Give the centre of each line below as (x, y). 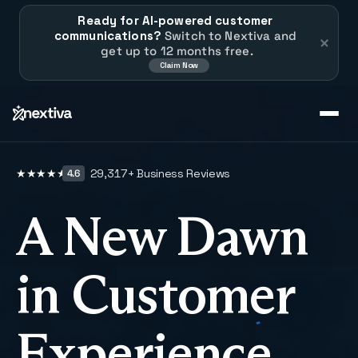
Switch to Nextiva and (229, 36)
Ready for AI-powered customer (175, 20)
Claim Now (179, 65)
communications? (107, 36)
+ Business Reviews (179, 173)
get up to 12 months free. (177, 51)
